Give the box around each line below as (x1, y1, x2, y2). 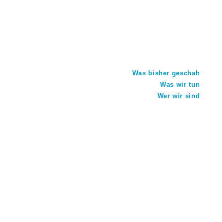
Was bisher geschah (132, 69, 200, 77)
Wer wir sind (157, 92, 200, 100)
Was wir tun (160, 80, 200, 88)
